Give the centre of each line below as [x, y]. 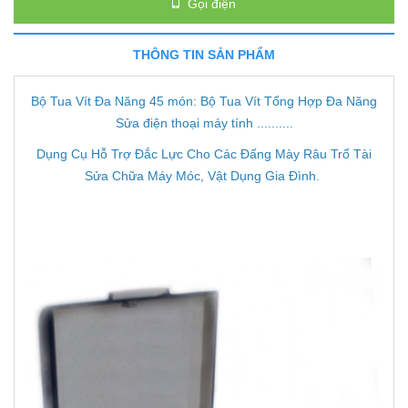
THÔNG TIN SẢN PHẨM [204, 55]
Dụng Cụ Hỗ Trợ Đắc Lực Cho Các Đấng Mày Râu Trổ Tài [204, 154]
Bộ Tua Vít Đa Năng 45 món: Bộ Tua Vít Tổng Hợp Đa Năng [204, 102]
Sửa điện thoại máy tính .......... [204, 123]
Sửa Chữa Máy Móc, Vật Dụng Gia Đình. [204, 176]
